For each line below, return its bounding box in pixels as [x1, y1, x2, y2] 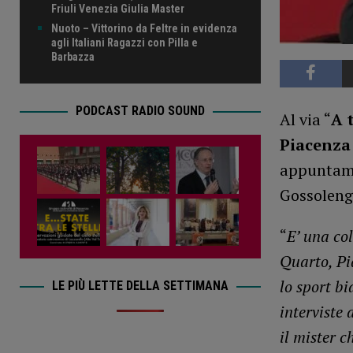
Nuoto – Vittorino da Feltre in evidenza [51, 22, 237, 35]
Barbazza [51, 50, 95, 64]
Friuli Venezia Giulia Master [51, 2, 184, 16]
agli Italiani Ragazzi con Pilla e [51, 36, 198, 50]
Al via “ [279, 108, 331, 130]
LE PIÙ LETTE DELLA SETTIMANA [51, 278, 229, 294]
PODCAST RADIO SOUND [75, 103, 205, 119]
